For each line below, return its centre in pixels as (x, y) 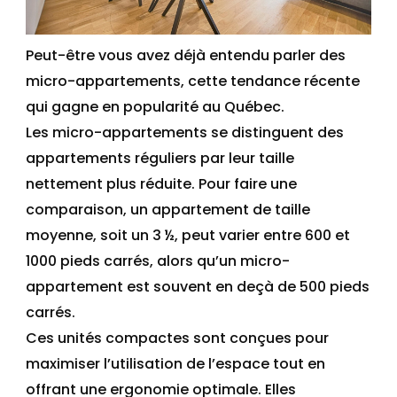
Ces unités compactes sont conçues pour (177, 339)
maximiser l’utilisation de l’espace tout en (175, 364)
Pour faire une (246, 184)
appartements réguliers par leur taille (160, 159)
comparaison (74, 210)
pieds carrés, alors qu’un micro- (175, 261)
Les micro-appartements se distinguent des (185, 133)
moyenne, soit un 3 (93, 236)
